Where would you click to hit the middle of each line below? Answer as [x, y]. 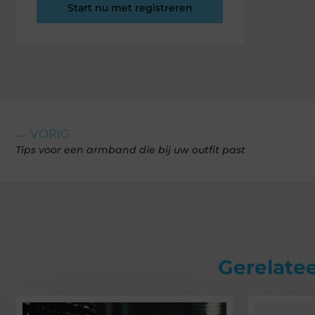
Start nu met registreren [130, 8]
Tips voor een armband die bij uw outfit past [130, 150]
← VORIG [43, 134]
